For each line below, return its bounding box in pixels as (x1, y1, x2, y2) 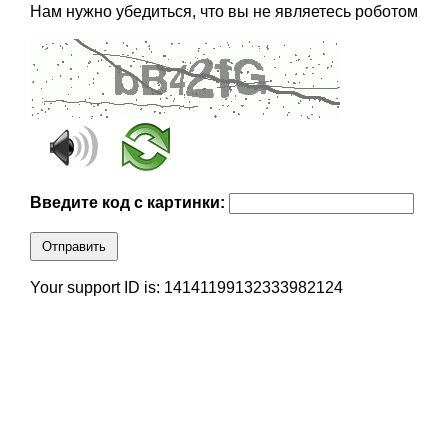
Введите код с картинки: (29, 194, 229, 212)
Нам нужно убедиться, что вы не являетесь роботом (29, 3, 418, 21)
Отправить (41, 239, 106, 255)
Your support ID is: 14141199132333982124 (29, 279, 343, 297)
